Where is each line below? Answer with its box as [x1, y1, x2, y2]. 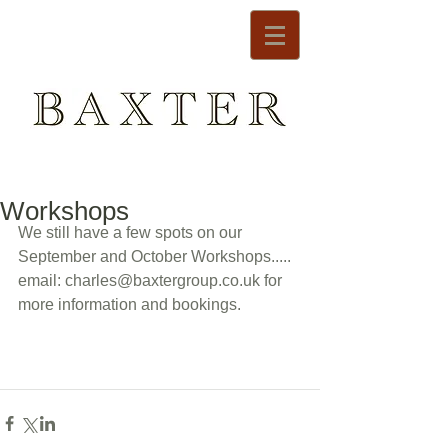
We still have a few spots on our [18, 224, 246, 241]
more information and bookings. [18, 296, 245, 313]
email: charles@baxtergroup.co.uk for [18, 272, 286, 289]
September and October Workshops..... [18, 248, 295, 265]
